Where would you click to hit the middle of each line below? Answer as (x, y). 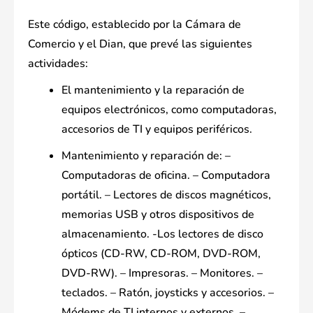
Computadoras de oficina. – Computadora (166, 176)
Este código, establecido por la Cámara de (134, 25)
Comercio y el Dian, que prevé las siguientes (140, 44)
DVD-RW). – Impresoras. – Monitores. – (162, 274)
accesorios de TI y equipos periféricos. (157, 130)
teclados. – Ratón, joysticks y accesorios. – (168, 293)
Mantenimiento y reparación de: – (146, 156)
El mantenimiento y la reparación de (153, 90)
